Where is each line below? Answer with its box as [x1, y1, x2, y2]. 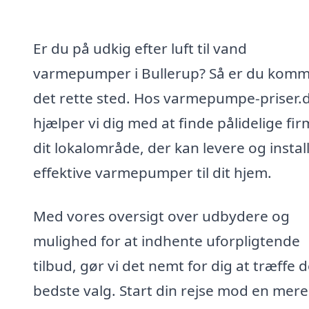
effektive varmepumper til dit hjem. [33, 162, 272, 182]
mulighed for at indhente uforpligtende [33, 231, 300, 251]
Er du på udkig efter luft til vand [33, 38, 247, 58]
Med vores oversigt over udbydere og [33, 206, 290, 226]
